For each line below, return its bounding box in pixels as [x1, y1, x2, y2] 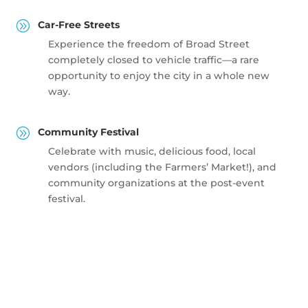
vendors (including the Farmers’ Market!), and [47, 160, 276, 173]
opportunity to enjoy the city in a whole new [47, 69, 269, 82]
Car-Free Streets [37, 18, 120, 31]
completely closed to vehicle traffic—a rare [47, 53, 259, 66]
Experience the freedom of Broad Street [47, 37, 250, 50]
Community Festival [37, 125, 139, 138]
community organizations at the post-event [47, 176, 265, 189]
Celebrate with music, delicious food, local [47, 144, 256, 157]
